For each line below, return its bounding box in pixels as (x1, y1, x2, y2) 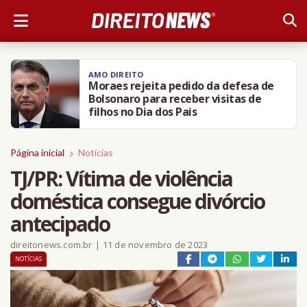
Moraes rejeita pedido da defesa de (88, 78, 274, 93)
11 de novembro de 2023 (102, 238, 208, 251)
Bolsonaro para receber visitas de (88, 91, 262, 106)
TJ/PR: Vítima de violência (10, 164, 232, 193)
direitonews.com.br (10, 238, 93, 251)
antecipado (10, 210, 110, 238)
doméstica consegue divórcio (10, 187, 265, 215)
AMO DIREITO (88, 69, 144, 79)
